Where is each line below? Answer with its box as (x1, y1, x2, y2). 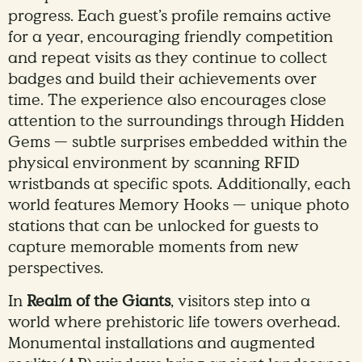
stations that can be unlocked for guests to (8, 216, 318, 238)
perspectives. (8, 258, 103, 280)
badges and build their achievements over (8, 69, 317, 90)
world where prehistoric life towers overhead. (8, 312, 340, 334)
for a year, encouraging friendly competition (8, 27, 333, 48)
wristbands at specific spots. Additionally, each (8, 174, 351, 196)
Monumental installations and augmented (8, 333, 315, 355)
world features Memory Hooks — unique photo (8, 195, 349, 217)
